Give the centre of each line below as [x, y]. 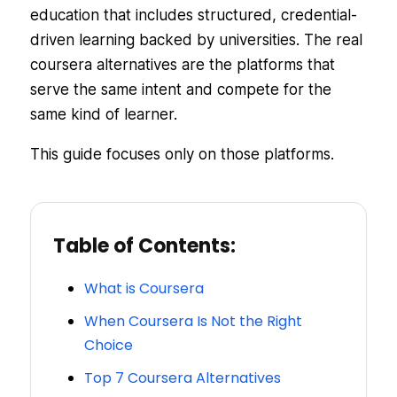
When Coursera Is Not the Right [193, 322]
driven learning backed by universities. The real [196, 40]
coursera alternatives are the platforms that [182, 65]
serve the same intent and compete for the [180, 90]
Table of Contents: [144, 246]
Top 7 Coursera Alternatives [182, 378]
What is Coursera [144, 289]
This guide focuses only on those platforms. [182, 155]
